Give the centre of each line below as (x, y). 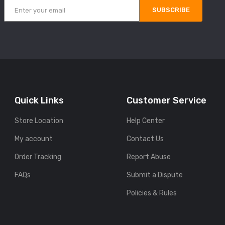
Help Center (146, 121)
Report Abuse (149, 157)
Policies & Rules (152, 193)
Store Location (39, 121)
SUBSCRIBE (171, 10)
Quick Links (39, 101)
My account (33, 139)
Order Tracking (38, 157)
